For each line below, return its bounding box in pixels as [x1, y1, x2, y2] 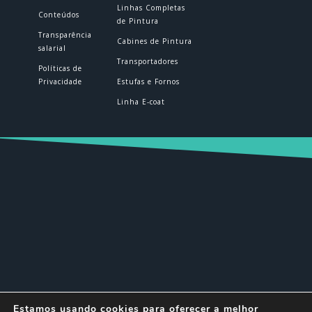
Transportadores [116, 56, 178, 66]
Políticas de [38, 63, 82, 73]
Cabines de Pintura [116, 36, 192, 46]
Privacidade [38, 77, 82, 86]
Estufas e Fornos [116, 77, 180, 86]
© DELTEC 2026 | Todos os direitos [76, 295, 236, 306]
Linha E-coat [116, 97, 165, 107]
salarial [38, 43, 66, 53]
